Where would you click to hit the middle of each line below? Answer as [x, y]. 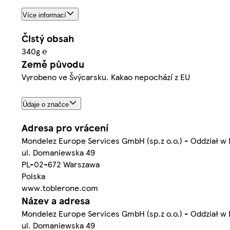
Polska [33, 176]
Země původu [53, 64]
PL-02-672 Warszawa [61, 164]
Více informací [44, 15]
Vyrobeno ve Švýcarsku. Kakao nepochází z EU [106, 77]
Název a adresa [56, 200]
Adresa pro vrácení [65, 127]
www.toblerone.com [60, 187]
